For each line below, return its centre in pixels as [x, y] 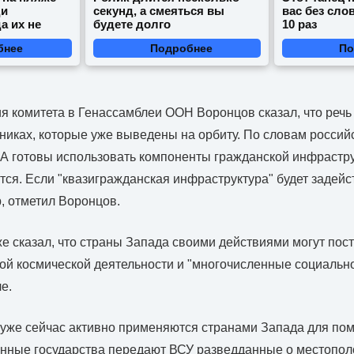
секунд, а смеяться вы [158, 11]
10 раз [300, 24]
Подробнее [181, 49]
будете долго [132, 24]
